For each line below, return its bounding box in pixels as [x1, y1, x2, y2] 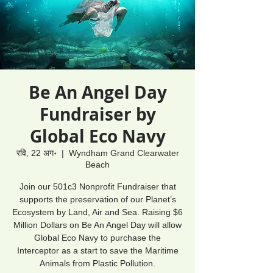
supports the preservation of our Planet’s [19, 194, 176, 204]
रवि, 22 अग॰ [16, 147, 57, 158]
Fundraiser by [39, 102, 156, 126]
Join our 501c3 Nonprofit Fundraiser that [19, 181, 176, 191]
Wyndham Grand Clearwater [68, 147, 179, 158]
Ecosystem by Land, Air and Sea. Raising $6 [12, 207, 183, 217]
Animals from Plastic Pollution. [40, 258, 155, 268]
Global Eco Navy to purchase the [34, 232, 161, 243]
